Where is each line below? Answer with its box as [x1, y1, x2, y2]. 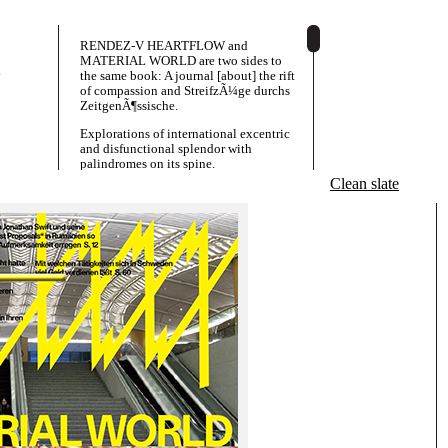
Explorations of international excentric [80, 126, 290, 141]
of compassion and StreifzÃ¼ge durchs [80, 83, 290, 98]
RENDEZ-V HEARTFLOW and [80, 38, 248, 53]
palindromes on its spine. [80, 156, 215, 171]
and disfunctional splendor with [80, 141, 252, 156]
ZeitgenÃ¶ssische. [80, 98, 178, 113]
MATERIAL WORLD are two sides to [80, 53, 282, 68]
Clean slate [330, 175, 399, 192]
